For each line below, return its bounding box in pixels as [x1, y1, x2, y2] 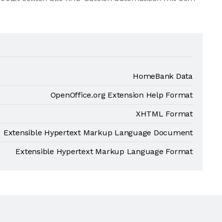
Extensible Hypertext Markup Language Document [3, 128, 193, 137]
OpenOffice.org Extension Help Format [50, 90, 193, 100]
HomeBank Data [133, 71, 193, 81]
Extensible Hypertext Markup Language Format [15, 147, 193, 156]
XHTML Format [135, 109, 193, 118]
